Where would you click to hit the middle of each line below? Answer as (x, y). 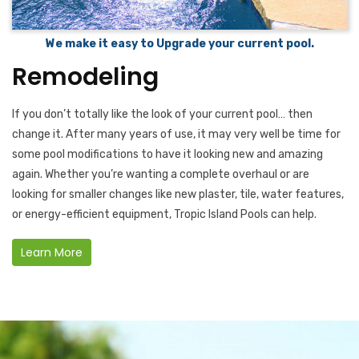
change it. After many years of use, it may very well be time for (176, 135)
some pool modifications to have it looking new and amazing (167, 155)
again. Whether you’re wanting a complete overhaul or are (161, 175)
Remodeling (85, 77)
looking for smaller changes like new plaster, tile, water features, (178, 195)
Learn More (52, 253)
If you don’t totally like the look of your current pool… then (162, 115)
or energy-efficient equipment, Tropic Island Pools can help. (164, 215)
